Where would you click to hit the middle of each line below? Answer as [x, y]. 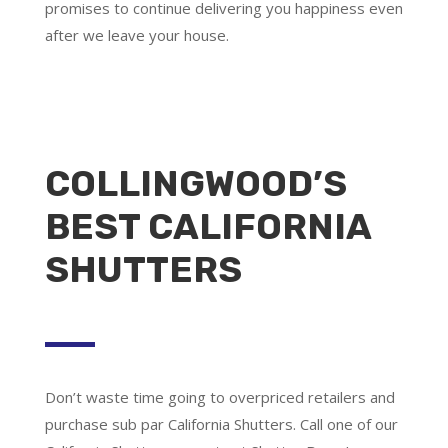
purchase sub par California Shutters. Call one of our [221, 423]
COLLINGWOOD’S [195, 183]
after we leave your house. [136, 34]
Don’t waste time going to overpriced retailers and [219, 396]
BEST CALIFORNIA [207, 226]
